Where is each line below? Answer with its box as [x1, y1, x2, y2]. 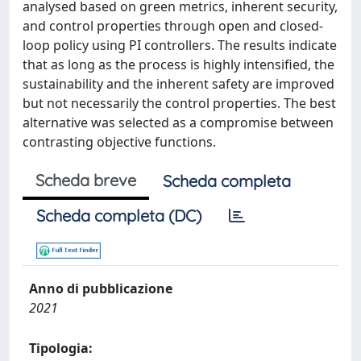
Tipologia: [29, 339, 93, 357]
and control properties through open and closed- [23, 17, 323, 35]
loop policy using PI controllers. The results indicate [23, 36, 337, 54]
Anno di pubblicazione [29, 280, 172, 297]
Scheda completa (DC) [36, 205, 201, 226]
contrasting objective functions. [23, 133, 216, 151]
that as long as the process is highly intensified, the [23, 56, 334, 73]
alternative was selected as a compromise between [23, 114, 334, 131]
